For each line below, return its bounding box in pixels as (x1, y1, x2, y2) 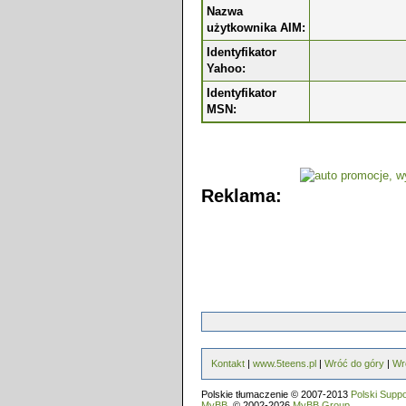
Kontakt (211, 358, 245, 369)
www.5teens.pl (253, 358, 316, 369)
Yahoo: (207, 62, 246, 75)
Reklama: (201, 186, 282, 207)
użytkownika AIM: (207, 21, 305, 34)
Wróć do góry (324, 358, 384, 369)
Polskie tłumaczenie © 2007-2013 (201, 389, 351, 400)
